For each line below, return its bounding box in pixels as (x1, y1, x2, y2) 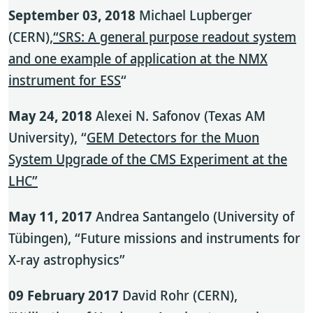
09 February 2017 (8, 286, 119, 305)
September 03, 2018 (8, 6, 136, 24)
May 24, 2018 (8, 106, 96, 125)
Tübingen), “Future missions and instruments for (8, 228, 300, 247)
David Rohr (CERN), (119, 286, 238, 305)
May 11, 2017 (8, 207, 92, 226)
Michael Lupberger (136, 6, 252, 24)
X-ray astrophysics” (8, 250, 125, 269)
